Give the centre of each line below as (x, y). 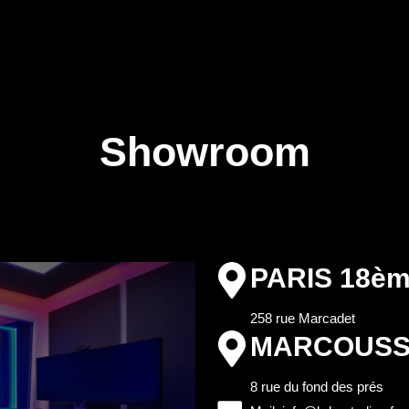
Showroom (204, 152)
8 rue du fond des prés (317, 386)
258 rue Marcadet (303, 318)
